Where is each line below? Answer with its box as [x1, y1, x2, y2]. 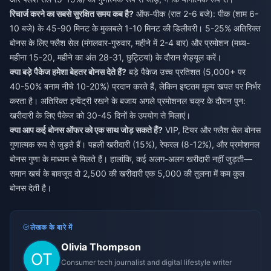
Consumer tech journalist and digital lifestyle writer [61, 258, 232, 267]
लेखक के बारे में [30, 223, 73, 232]
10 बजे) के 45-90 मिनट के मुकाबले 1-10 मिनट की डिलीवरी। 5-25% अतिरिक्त [10, 23, 261, 34]
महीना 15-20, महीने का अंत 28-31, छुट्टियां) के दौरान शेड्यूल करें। [10, 52, 221, 63]
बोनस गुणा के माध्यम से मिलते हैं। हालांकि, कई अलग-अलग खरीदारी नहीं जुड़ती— [10, 154, 252, 165]
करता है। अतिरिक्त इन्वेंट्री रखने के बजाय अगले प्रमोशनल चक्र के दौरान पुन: [10, 96, 246, 106]
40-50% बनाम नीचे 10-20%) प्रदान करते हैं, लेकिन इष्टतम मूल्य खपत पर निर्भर [10, 81, 261, 92]
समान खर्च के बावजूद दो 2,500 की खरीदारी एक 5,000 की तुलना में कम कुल [10, 168, 244, 179]
